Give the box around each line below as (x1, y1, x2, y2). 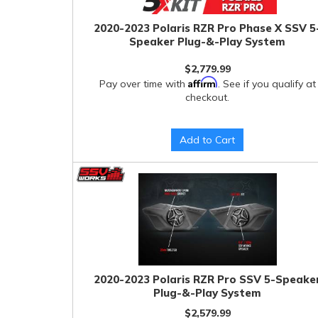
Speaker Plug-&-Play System (129, 35, 286, 48)
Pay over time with (99, 77, 188, 90)
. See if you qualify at (217, 77, 316, 90)
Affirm (187, 75, 218, 88)
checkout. (185, 90, 230, 104)
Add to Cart (180, 133, 236, 146)
